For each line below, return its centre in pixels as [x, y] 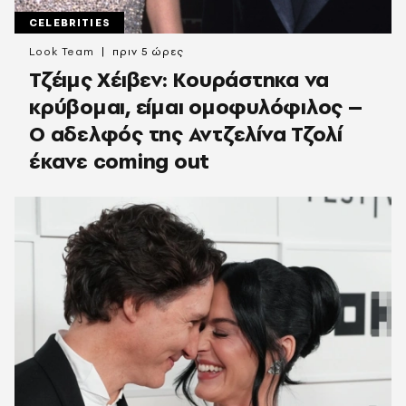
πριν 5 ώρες [149, 52]
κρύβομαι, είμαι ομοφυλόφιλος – [196, 106]
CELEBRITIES [69, 23]
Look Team [62, 52]
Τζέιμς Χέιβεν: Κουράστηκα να [179, 79]
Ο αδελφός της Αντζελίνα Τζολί [186, 134]
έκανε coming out [119, 161]
